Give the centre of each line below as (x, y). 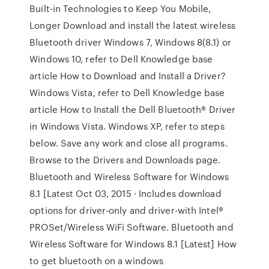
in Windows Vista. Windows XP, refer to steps (127, 126)
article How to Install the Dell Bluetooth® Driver (133, 109)
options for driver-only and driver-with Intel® (126, 210)
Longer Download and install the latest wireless (132, 25)
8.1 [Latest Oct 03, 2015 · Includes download (125, 193)
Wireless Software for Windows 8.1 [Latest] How (133, 244)
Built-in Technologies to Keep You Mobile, (120, 8)
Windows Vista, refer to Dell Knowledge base (127, 92)
